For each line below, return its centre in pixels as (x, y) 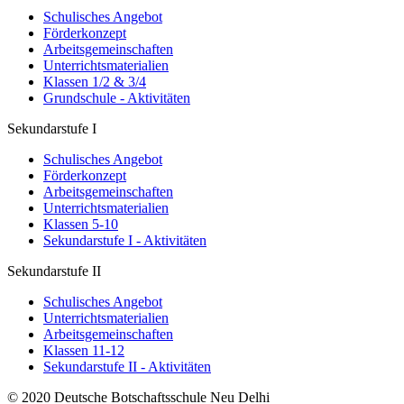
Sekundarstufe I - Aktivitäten (125, 241)
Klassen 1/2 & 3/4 (95, 82)
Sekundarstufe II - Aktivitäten (127, 367)
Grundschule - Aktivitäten (117, 98)
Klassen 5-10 (81, 225)
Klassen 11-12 (84, 351)
